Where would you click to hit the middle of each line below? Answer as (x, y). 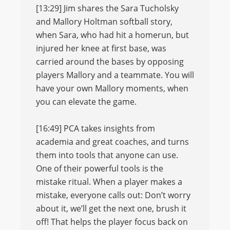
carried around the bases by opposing (110, 62)
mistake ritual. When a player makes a (109, 182)
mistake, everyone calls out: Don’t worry (113, 195)
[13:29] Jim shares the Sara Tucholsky (107, 8)
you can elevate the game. (86, 102)
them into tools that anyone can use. (107, 155)
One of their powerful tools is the (100, 168)
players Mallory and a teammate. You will (115, 75)
